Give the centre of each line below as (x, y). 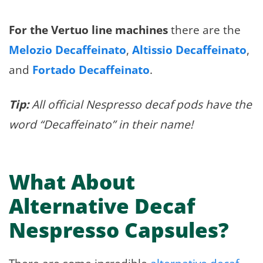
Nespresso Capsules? (119, 230)
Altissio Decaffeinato (189, 50)
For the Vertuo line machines (88, 30)
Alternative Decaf (102, 206)
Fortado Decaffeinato (91, 70)
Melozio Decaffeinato (68, 50)
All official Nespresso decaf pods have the (140, 104)
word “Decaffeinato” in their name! (101, 124)
